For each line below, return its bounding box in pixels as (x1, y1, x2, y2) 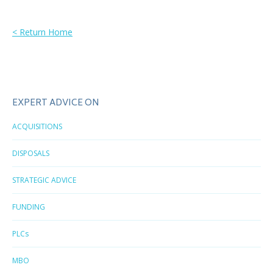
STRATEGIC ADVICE (12, 175, 76, 185)
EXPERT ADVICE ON (12, 96, 99, 111)
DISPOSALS (12, 148, 49, 158)
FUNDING (12, 202, 45, 212)
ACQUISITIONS (12, 121, 62, 132)
